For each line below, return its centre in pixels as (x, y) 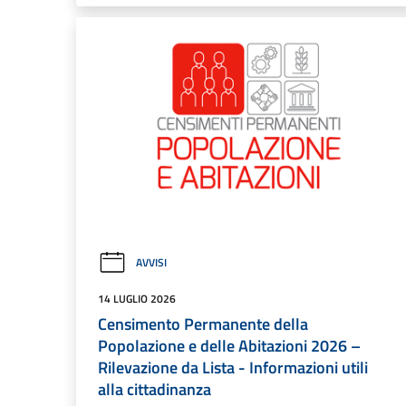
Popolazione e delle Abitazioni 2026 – (229, 345)
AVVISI (151, 263)
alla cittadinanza (155, 389)
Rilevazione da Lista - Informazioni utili (233, 367)
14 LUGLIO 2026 (137, 298)
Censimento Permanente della (203, 324)
